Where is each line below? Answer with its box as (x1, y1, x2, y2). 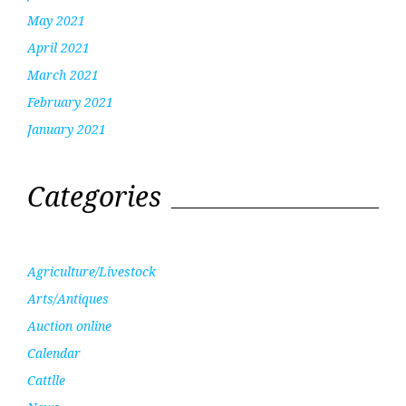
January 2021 (27, 121, 106, 139)
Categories (27, 178, 161, 216)
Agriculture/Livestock (27, 263, 156, 281)
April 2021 (27, 39, 90, 57)
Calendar (27, 344, 81, 362)
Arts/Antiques (27, 290, 109, 308)
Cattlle (27, 372, 65, 390)
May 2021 (27, 12, 85, 30)
